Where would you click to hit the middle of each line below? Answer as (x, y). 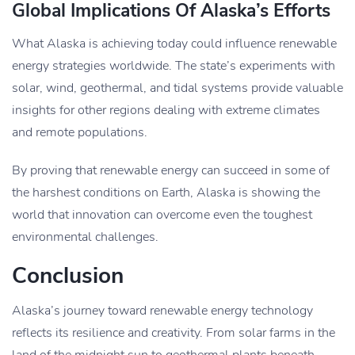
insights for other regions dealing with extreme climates (166, 111)
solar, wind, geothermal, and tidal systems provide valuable (177, 88)
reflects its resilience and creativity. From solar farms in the (174, 333)
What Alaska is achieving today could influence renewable (174, 44)
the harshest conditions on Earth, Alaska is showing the (166, 193)
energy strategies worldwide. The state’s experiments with (174, 66)
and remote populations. (80, 133)
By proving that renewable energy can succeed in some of (171, 171)
